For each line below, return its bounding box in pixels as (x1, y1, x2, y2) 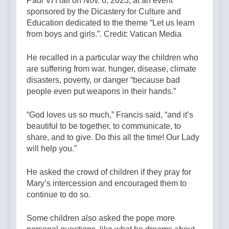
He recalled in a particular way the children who (27, 53, 198, 62)
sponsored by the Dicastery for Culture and (27, 7, 181, 16)
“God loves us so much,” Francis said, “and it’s (27, 110, 193, 120)
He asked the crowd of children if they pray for (27, 168, 191, 177)
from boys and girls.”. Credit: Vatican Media (27, 30, 181, 39)
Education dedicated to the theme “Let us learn (27, 18, 195, 28)
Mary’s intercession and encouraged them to (27, 179, 187, 188)
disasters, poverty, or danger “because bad (27, 76, 180, 85)
